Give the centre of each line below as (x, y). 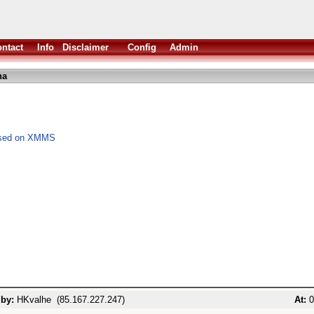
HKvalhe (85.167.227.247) (69, 300)
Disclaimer (86, 47)
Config (142, 47)
